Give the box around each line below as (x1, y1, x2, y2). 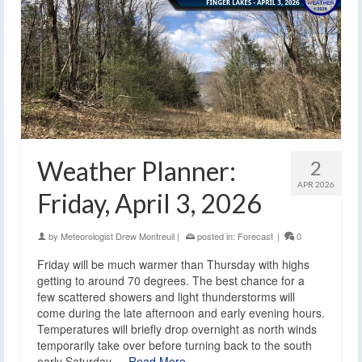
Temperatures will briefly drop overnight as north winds (37, 321, 317, 338)
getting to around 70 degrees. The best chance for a (37, 272, 305, 289)
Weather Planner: (37, 155, 236, 187)
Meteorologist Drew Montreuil (61, 229, 175, 243)
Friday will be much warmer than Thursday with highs (37, 256, 309, 273)
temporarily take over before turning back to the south (37, 337, 312, 354)
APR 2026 (297, 179, 335, 190)
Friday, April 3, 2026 (37, 187, 262, 220)
